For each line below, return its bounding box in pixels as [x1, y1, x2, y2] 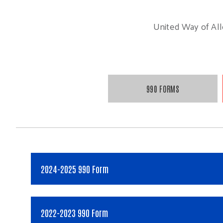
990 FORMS [146, 83, 179, 94]
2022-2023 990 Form [41, 206, 108, 219]
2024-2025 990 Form [41, 162, 109, 175]
